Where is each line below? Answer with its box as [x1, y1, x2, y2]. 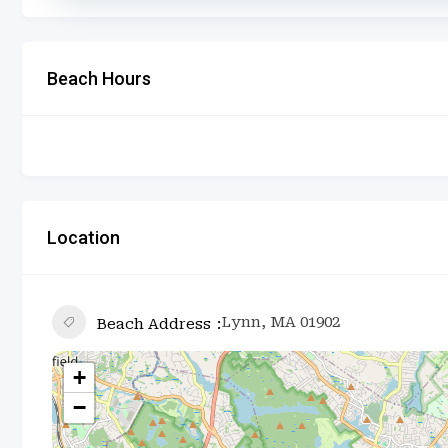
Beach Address [96, 314, 211, 333]
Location [47, 226, 120, 248]
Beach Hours [47, 67, 151, 89]
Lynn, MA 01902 [221, 312, 340, 331]
